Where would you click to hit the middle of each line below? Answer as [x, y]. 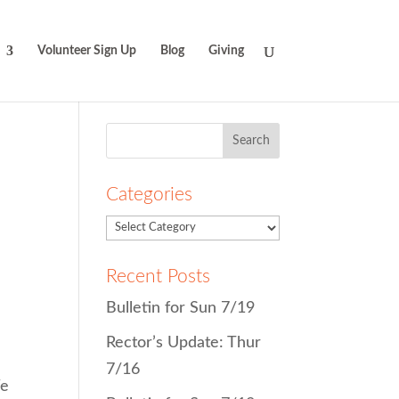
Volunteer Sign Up [86, 51]
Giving [226, 51]
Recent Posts [159, 276]
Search [133, 131]
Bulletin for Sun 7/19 [181, 308]
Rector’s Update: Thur [184, 342]
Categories [150, 195]
